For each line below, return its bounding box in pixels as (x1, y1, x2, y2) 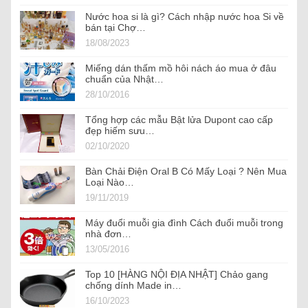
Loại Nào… (85, 177, 134, 188)
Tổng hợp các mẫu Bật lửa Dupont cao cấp (85, 114, 273, 126)
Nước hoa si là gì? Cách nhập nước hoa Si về (85, 11, 284, 23)
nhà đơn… (85, 228, 131, 240)
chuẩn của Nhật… (85, 74, 164, 85)
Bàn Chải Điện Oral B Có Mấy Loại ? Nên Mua (85, 166, 287, 177)
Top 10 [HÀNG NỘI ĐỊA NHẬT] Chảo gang (85, 269, 268, 280)
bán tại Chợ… (85, 22, 146, 34)
